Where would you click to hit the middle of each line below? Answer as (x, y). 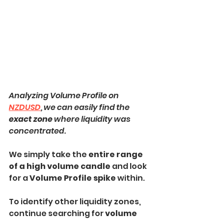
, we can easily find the (86, 108)
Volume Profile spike (73, 178)
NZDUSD (25, 108)
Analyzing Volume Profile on (65, 96)
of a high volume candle (60, 166)
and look (130, 166)
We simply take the (48, 155)
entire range (116, 155)
